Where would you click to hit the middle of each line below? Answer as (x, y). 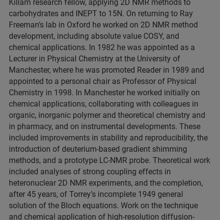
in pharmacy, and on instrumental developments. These (105, 126)
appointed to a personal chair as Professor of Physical (103, 81)
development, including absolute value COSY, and (94, 36)
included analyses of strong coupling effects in (90, 172)
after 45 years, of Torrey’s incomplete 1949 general (96, 194)
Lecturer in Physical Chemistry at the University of (95, 59)
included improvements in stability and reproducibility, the (108, 138)
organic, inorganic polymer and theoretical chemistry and (107, 115)
